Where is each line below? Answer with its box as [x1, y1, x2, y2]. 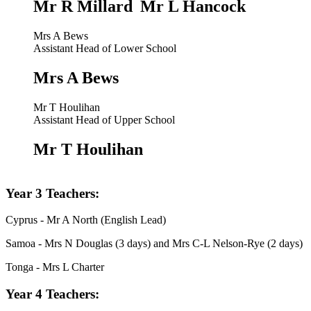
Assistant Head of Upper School [33, 114, 175, 126]
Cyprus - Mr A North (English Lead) [6, 214, 166, 226]
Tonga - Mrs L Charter [6, 261, 104, 274]
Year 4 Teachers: [6, 287, 103, 302]
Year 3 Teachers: [6, 185, 110, 201]
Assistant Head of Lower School [33, 42, 176, 55]
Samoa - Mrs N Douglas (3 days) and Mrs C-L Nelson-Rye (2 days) [6, 237, 303, 250]
